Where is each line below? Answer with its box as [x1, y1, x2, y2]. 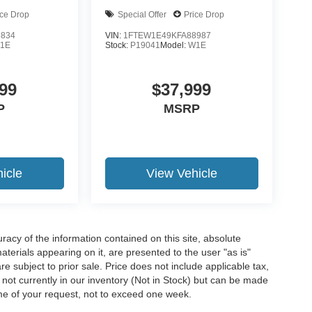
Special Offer [117, 9, 166, 19]
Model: [159, 40, 188, 51]
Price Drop [183, 9, 224, 19]
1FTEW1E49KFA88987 [123, 31, 211, 41]
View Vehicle [146, 166, 217, 181]
